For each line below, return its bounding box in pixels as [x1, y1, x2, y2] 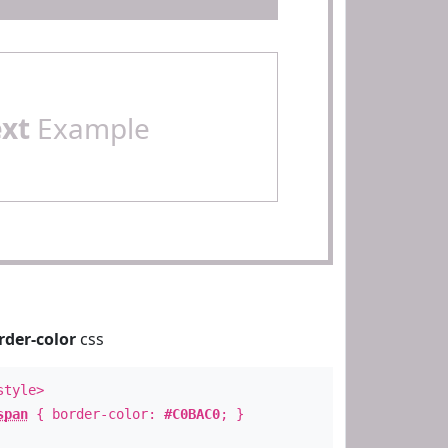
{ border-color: [27, 406, 164, 422]
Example [29, 109, 150, 147]
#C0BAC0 [163, 406, 220, 422]
